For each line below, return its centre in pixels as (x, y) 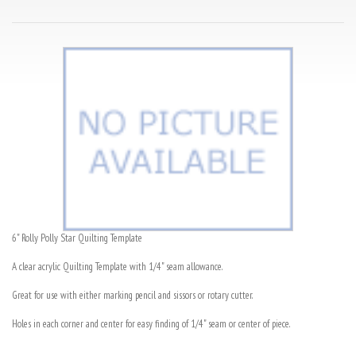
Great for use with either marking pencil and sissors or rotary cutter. (132, 296)
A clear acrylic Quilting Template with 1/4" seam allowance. (117, 267)
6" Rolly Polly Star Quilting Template (77, 238)
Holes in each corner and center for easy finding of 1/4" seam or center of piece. (151, 324)
